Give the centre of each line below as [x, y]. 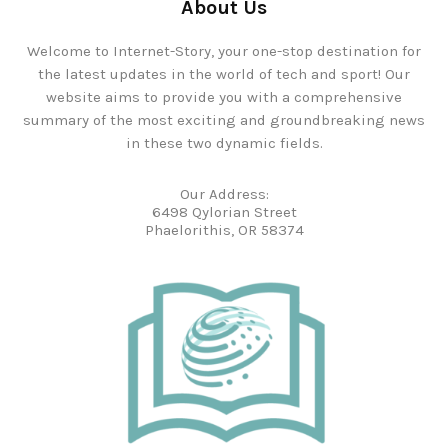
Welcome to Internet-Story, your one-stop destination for [224, 51]
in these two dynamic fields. [224, 143]
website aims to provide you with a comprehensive [224, 97]
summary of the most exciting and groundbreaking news [224, 120]
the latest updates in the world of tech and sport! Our [224, 74]
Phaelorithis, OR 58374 [224, 230]
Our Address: [224, 194]
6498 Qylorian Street [224, 212]
